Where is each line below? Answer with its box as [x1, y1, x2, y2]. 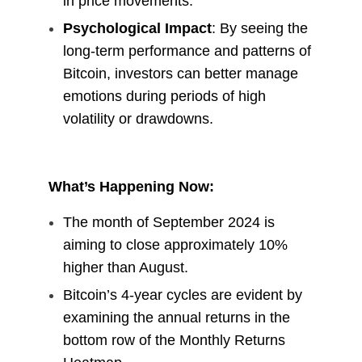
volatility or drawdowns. [62, 110, 213, 127]
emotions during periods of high [62, 87, 266, 104]
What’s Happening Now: [48, 178, 214, 195]
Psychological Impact [62, 19, 212, 36]
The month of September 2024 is [62, 213, 275, 230]
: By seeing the [211, 19, 308, 36]
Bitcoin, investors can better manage [62, 65, 298, 82]
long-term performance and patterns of [62, 42, 311, 59]
